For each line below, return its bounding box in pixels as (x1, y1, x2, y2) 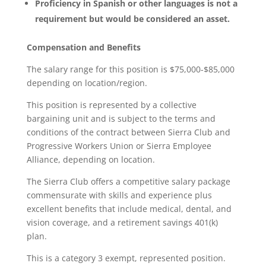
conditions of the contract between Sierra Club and (26, 126, 230, 138)
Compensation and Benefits (26, 42, 141, 53)
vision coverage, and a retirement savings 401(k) (26, 217, 218, 228)
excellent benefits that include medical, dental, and (26, 203, 232, 214)
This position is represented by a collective (26, 99, 197, 110)
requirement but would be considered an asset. (34, 13, 230, 24)
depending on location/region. (26, 77, 147, 88)
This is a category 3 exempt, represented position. (26, 252, 226, 264)
